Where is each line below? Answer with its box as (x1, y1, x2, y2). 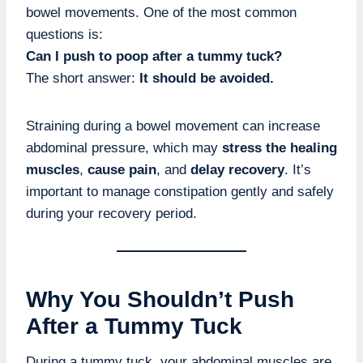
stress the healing (222, 140, 337, 156)
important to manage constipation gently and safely (26, 184, 334, 200)
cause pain (88, 162, 156, 178)
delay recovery (190, 162, 284, 178)
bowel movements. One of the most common (26, 5, 297, 21)
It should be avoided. (139, 70, 274, 87)
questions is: (26, 27, 103, 43)
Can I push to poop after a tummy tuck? (26, 49, 282, 65)
